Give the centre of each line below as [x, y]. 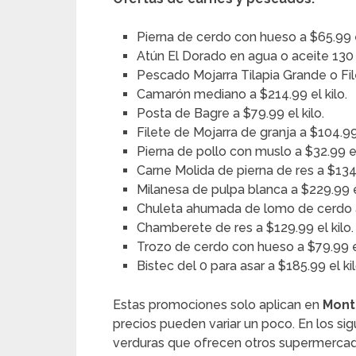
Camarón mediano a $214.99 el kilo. [242, 95]
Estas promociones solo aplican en [218, 305]
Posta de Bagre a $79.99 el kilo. [231, 114]
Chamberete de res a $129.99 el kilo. [246, 228]
